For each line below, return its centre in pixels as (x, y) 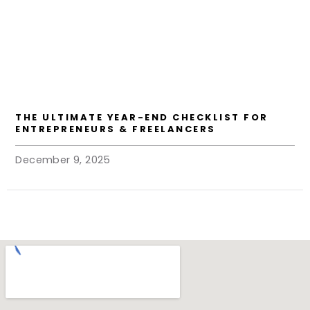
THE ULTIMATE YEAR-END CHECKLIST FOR (142, 117)
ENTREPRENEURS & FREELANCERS (116, 129)
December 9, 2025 (63, 159)
